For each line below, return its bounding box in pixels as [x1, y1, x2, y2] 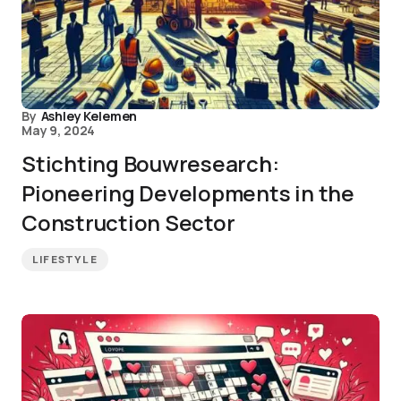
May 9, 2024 [21, 122, 96, 139]
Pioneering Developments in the [21, 178, 354, 208]
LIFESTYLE [32, 252, 98, 267]
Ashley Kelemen [40, 107, 138, 124]
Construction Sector [21, 208, 235, 237]
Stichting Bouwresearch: [21, 149, 279, 178]
